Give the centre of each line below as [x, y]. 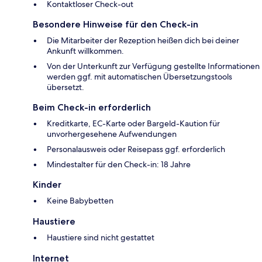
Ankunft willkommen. [85, 51]
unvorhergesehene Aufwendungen [112, 134]
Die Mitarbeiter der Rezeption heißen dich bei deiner [143, 40]
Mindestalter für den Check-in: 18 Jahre [119, 164]
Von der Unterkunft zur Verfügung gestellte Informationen [153, 66]
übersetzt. [65, 87]
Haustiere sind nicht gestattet [101, 237]
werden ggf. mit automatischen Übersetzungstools [139, 76]
